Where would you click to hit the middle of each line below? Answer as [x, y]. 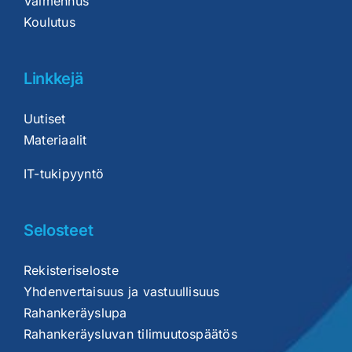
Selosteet [58, 231]
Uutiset [44, 119]
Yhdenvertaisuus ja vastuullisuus [121, 292]
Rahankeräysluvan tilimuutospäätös [130, 334]
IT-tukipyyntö [64, 174]
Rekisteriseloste [71, 271]
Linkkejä [53, 79]
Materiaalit [55, 140]
